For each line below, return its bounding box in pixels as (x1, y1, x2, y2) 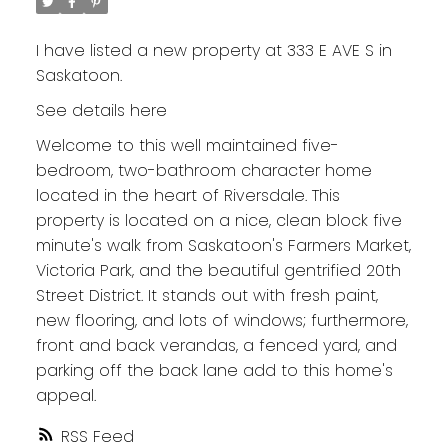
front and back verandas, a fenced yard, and (35, 333, 397, 357)
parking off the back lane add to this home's (35, 358, 393, 382)
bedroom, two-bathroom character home (35, 158, 372, 182)
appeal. (35, 383, 96, 407)
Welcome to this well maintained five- (35, 133, 339, 157)
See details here (35, 98, 167, 122)
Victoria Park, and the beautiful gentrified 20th (35, 258, 401, 282)
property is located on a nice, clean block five (35, 208, 402, 232)
